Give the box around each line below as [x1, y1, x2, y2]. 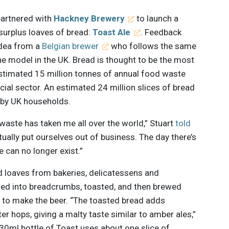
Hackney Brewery [53, 13, 125, 24]
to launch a [134, 13, 179, 24]
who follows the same [108, 41, 196, 52]
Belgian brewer [42, 41, 99, 52]
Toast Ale [93, 27, 131, 38]
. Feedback [140, 27, 181, 38]
